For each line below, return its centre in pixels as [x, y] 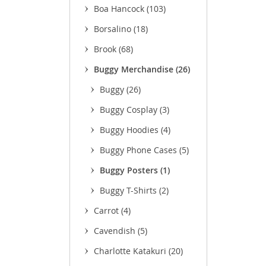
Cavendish [116, 231]
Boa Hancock [120, 9]
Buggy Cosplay [130, 110]
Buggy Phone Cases [140, 150]
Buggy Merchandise [135, 69]
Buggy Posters [130, 170]
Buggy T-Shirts [129, 190]
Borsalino [114, 29]
